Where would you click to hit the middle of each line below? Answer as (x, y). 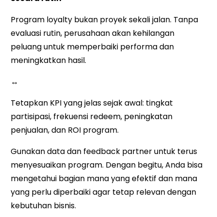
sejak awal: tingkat (137, 103)
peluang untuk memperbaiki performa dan (93, 47)
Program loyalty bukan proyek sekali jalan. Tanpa (105, 20)
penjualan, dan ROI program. (65, 130)
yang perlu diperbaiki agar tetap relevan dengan (104, 192)
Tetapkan (31, 103)
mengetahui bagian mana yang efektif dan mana (104, 179)
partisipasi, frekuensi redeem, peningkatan (92, 117)
